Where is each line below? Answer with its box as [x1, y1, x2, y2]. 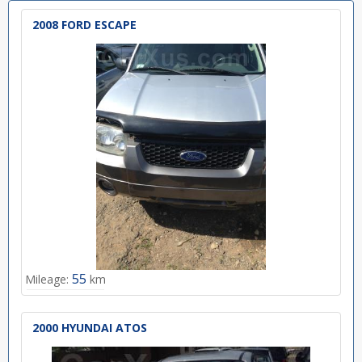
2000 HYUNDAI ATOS [32, 320, 147, 335]
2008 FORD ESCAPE [32, 17, 137, 32]
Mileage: [25, 271, 69, 287]
